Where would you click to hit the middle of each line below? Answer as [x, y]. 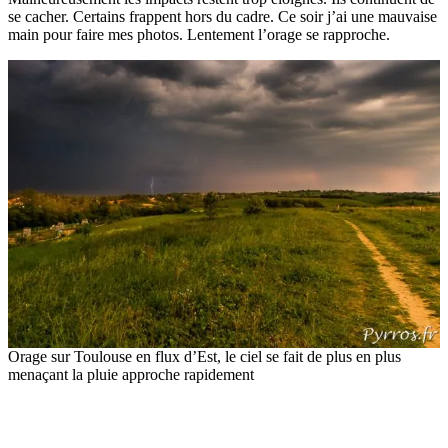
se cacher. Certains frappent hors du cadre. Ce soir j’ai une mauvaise [222, 16]
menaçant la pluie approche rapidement [131, 374]
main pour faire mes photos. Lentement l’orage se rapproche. [199, 34]
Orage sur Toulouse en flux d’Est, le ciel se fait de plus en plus [204, 356]
